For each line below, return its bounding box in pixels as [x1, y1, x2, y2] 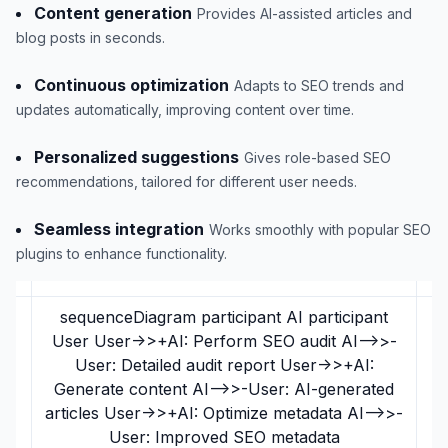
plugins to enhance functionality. [16, 245, 227, 262]
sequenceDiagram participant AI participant [60, 307, 388, 327]
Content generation [34, 3, 192, 23]
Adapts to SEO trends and [234, 77, 404, 94]
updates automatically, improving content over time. [16, 101, 354, 118]
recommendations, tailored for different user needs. [16, 173, 357, 190]
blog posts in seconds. [16, 29, 165, 46]
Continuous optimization [34, 75, 229, 95]
